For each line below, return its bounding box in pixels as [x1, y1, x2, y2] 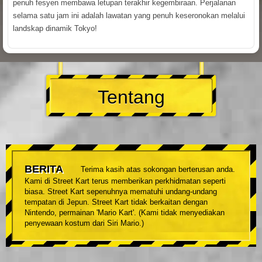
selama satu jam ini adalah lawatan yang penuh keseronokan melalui [13, 11, 245, 20]
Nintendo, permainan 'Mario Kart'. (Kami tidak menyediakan [25, 208, 225, 218]
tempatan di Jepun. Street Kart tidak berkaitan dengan [25, 198, 208, 207]
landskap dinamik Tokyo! [13, 23, 97, 33]
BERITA [25, 163, 63, 175]
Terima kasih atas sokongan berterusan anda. [81, 165, 235, 174]
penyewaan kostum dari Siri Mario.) [25, 219, 144, 228]
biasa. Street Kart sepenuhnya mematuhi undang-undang [25, 187, 217, 196]
